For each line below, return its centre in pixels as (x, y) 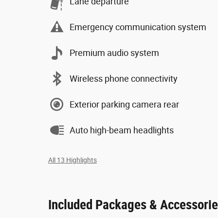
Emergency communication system (138, 27)
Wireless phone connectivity (124, 78)
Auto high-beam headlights (122, 130)
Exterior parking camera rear (124, 104)
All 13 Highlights (73, 160)
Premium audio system (114, 53)
